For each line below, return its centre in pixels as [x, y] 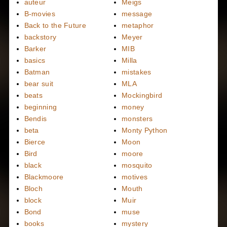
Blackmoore [44, 177]
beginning [41, 107]
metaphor [138, 26]
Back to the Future [55, 26]
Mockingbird [142, 96]
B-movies [40, 14]
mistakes [137, 72]
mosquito [137, 165]
